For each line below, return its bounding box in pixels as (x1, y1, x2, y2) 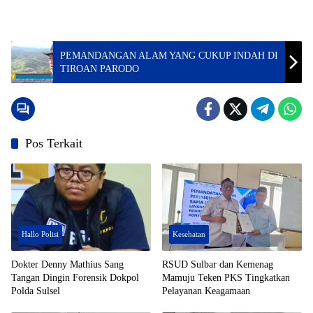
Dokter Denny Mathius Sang (11, 259, 124, 270)
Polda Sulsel (11, 286, 60, 297)
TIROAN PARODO (60, 63, 139, 74)
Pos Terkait (25, 136, 82, 150)
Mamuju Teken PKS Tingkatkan (162, 272, 290, 284)
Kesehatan (173, 230, 205, 239)
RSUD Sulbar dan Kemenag (162, 259, 273, 270)
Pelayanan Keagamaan (162, 286, 250, 297)
